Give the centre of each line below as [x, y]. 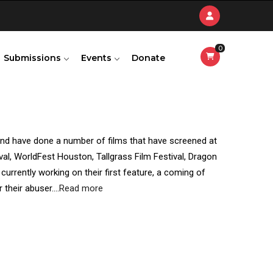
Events [97, 58]
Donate [148, 58]
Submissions [34, 58]
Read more [81, 188]
